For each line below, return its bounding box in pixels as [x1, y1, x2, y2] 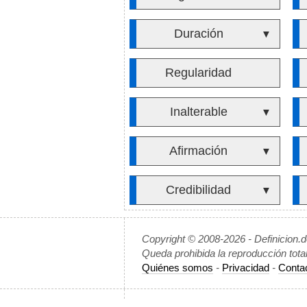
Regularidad [165, 66, 232, 79]
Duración [173, 27, 223, 40]
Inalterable [169, 105, 228, 119]
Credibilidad [166, 183, 232, 197]
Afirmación [169, 144, 228, 158]
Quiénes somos [142, 262, 213, 273]
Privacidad [222, 262, 269, 273]
